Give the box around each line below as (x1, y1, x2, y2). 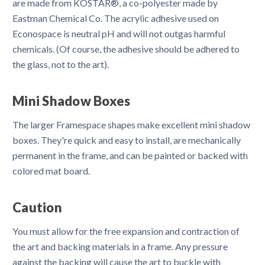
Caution (12, 199, 62, 215)
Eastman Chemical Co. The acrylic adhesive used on (12, 12, 219, 24)
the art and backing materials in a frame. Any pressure (12, 240, 228, 252)
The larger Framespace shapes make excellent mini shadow (12, 118, 250, 130)
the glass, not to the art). (12, 58, 109, 70)
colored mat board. (12, 164, 90, 176)
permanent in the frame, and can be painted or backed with (12, 149, 248, 161)
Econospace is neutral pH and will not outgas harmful (12, 27, 225, 39)
